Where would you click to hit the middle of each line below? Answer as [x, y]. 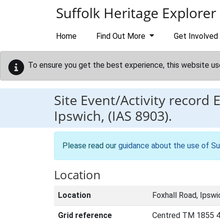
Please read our [90, 146]
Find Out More [122, 36]
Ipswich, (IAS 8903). [113, 116]
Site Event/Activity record [134, 100]
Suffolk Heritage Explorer [136, 13]
